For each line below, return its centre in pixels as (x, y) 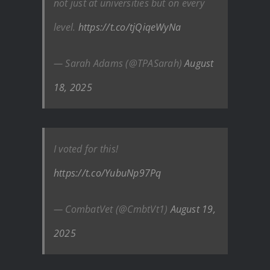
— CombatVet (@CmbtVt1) (112, 209)
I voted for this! (86, 149)
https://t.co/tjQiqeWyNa (130, 27)
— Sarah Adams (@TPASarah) (119, 63)
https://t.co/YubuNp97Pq (108, 173)
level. (66, 27)
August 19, (193, 209)
